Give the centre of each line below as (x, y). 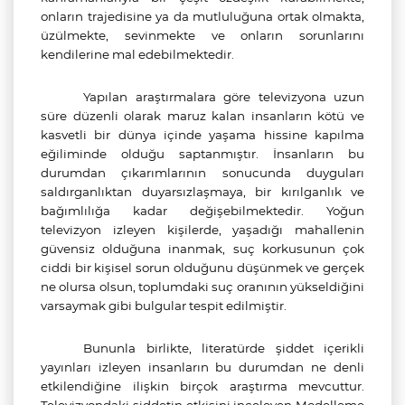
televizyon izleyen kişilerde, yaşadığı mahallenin (202, 230)
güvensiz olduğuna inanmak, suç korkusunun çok (202, 249)
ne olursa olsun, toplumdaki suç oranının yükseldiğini (202, 287)
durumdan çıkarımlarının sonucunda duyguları (202, 173)
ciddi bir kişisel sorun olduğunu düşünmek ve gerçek (202, 268)
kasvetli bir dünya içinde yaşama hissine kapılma (202, 135)
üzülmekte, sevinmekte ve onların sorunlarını (202, 35)
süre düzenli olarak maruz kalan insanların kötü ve (202, 116)
